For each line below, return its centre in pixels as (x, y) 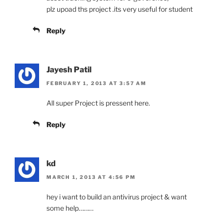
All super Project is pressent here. (98, 103)
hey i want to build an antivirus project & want (117, 197)
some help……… (70, 208)
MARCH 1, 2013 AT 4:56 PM (91, 177)
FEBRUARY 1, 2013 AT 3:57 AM (97, 83)
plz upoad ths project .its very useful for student (120, 9)
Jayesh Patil (69, 69)
